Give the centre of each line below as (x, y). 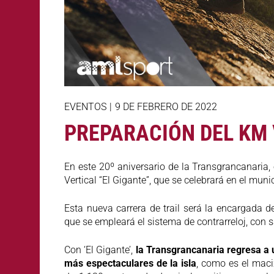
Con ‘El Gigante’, (100, 250)
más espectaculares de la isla (131, 263)
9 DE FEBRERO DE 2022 (166, 106)
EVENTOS (85, 106)
